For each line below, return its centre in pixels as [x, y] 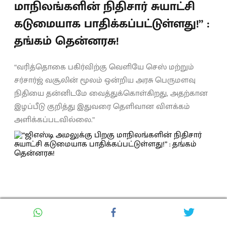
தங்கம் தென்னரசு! [66, 41]
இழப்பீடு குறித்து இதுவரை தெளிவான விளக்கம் [102, 106]
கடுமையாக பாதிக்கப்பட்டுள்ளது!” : [112, 24]
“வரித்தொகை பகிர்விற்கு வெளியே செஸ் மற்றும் [104, 67]
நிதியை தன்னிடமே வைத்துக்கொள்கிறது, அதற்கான [111, 93]
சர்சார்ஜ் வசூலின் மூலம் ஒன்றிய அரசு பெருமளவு [105, 80]
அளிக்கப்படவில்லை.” [54, 120]
